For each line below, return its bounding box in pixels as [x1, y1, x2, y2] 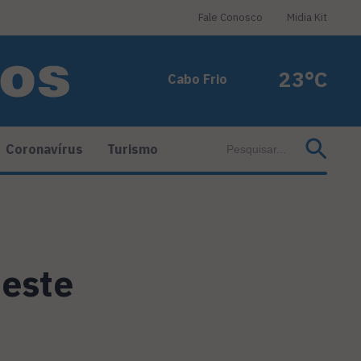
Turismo [107, 141, 158, 158]
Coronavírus [6, 141, 83, 158]
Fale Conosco [198, 10, 263, 24]
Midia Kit [287, 10, 327, 24]
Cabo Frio [168, 71, 227, 87]
